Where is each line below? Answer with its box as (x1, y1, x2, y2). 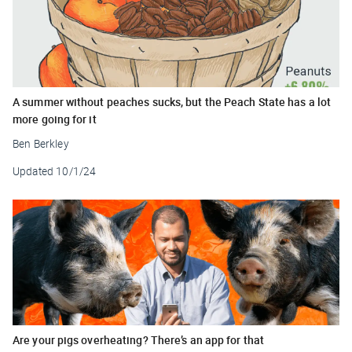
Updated (13, 163, 54, 178)
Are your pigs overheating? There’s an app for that (13, 332, 264, 347)
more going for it (13, 111, 97, 126)
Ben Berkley (13, 136, 69, 151)
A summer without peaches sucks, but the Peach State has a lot (13, 93, 332, 109)
